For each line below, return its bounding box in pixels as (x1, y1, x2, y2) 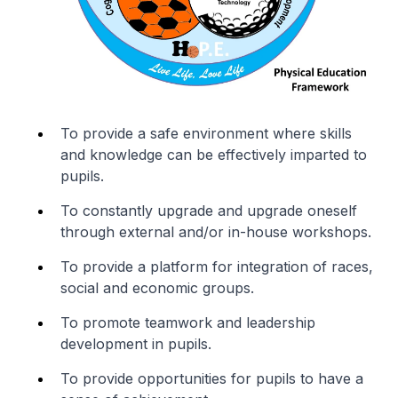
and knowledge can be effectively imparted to (60, 146, 367, 164)
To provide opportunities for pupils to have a (60, 370, 363, 388)
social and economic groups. (60, 279, 254, 298)
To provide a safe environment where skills (60, 124, 352, 143)
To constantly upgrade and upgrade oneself (60, 202, 357, 220)
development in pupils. (60, 335, 211, 354)
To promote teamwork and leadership (60, 314, 315, 332)
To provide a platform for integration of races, (60, 258, 373, 276)
